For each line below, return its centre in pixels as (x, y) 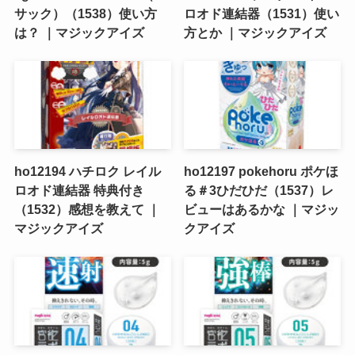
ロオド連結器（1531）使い (262, 13)
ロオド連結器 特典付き (79, 191)
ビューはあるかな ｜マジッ (262, 210)
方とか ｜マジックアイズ (256, 32)
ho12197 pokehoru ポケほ (261, 172)
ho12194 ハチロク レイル (87, 172)
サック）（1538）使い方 (85, 13)
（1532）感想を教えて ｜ (87, 210)
